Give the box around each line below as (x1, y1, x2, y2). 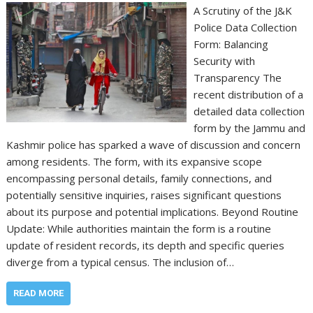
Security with (193, 54, 255, 68)
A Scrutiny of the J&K (193, 3, 292, 17)
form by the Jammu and (193, 121, 305, 135)
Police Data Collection (193, 20, 297, 34)
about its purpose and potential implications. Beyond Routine (6, 205, 299, 219)
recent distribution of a (193, 87, 303, 101)
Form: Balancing (193, 37, 268, 51)
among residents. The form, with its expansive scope (6, 154, 263, 168)
